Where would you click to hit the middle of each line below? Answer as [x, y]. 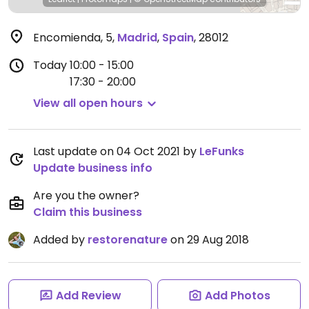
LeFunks [222, 151]
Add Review [88, 296]
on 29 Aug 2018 [208, 240]
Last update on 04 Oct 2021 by [116, 151]
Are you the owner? [86, 196]
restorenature [128, 240]
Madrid [137, 38]
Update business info [93, 168]
